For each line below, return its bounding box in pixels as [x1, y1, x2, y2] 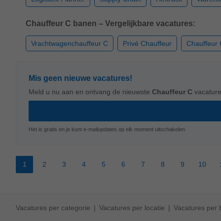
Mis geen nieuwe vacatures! [29, 74, 132, 82]
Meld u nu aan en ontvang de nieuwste [29, 88, 152, 96]
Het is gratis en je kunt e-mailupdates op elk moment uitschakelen [29, 126, 185, 132]
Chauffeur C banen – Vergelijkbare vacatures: [26, 19, 195, 28]
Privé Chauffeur [123, 39, 172, 47]
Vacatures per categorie [16, 204, 90, 212]
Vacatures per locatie [99, 204, 165, 212]
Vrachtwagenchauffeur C [31, 39, 108, 47]
